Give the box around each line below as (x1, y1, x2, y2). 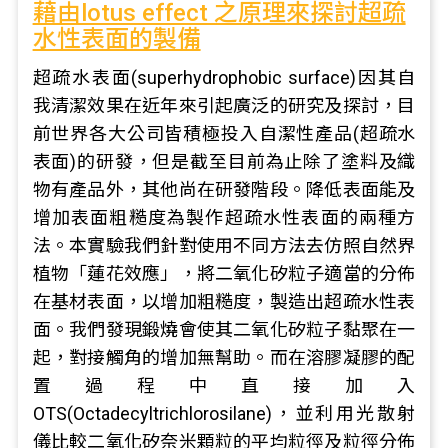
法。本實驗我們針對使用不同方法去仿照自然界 (32, 235, 416, 256)
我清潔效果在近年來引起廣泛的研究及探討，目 (32, 95, 416, 116)
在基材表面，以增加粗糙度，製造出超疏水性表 (32, 291, 416, 312)
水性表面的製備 (32, 25, 201, 53)
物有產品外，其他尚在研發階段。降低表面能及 (32, 179, 416, 200)
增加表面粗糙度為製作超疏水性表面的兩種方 (32, 207, 416, 228)
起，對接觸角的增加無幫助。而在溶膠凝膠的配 (32, 347, 416, 368)
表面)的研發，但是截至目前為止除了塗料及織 (32, 151, 416, 172)
